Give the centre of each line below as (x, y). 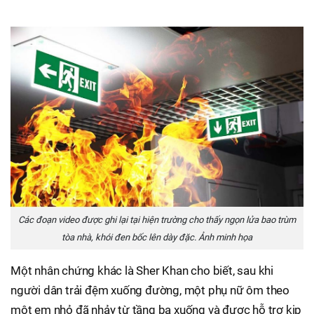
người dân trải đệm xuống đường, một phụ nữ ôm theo (150, 290)
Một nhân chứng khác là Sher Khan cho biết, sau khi (142, 270)
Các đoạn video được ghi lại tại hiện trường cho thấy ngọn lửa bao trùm (157, 219)
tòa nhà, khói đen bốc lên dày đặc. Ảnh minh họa (157, 237)
